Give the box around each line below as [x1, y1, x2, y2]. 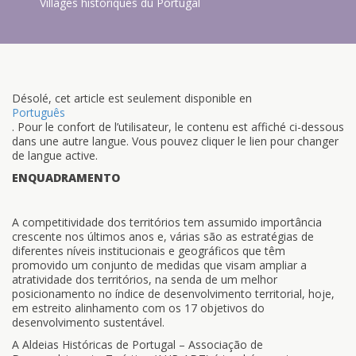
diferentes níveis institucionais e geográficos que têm [12, 243, 285, 258]
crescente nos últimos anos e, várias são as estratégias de [12, 229, 314, 244]
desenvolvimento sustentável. [12, 315, 164, 330]
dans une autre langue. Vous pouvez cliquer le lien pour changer [12, 133, 339, 149]
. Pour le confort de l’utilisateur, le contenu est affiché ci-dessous [12, 119, 344, 134]
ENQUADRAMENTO [12, 170, 120, 185]
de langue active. [12, 148, 98, 163]
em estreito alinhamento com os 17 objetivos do [12, 300, 265, 315]
